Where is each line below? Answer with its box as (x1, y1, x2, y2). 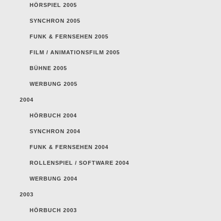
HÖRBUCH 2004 (30, 112, 77, 118)
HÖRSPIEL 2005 (30, 1, 77, 8)
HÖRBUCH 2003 (30, 207, 77, 213)
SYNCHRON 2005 (30, 17, 80, 24)
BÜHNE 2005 (30, 65, 67, 71)
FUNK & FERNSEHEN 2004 (30, 144, 109, 150)
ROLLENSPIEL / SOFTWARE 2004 (30, 159, 129, 166)
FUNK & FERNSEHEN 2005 (30, 33, 109, 39)
